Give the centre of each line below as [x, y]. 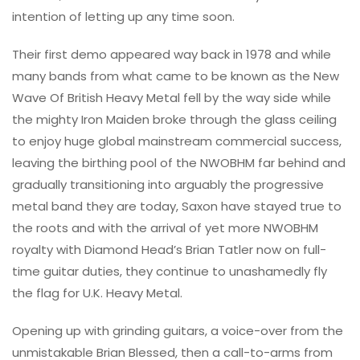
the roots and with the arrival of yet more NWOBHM [165, 227]
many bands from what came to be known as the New [176, 76]
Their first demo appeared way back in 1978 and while [172, 54]
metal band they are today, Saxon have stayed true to [177, 206]
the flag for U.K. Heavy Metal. [97, 292]
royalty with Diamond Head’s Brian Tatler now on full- [169, 249]
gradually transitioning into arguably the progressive [168, 184]
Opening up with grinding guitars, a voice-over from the [178, 330]
